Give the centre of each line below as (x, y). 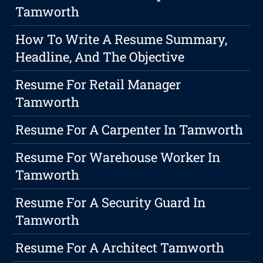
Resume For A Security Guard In (111, 203)
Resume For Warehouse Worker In (118, 157)
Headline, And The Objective (100, 57)
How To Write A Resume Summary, (122, 39)
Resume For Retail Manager (98, 85)
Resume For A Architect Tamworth (120, 248)
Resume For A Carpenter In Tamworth (129, 130)
